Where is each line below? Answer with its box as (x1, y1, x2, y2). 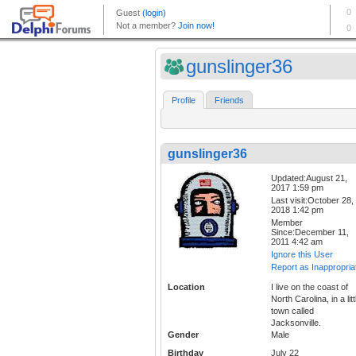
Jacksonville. (271, 318, 321, 328)
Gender (168, 330, 199, 340)
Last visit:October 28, (271, 195, 354, 206)
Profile (172, 95, 195, 106)
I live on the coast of (271, 282, 348, 292)
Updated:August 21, (271, 173, 347, 184)
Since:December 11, (271, 227, 349, 238)
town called (271, 306, 314, 316)
